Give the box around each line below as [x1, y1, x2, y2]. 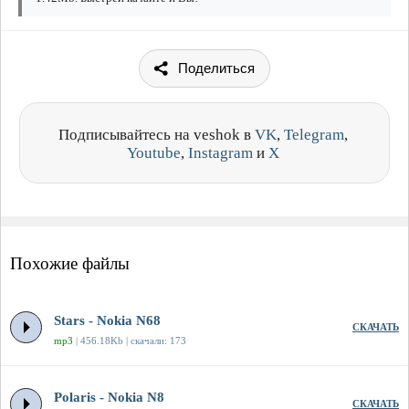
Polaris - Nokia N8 [54, 390, 164, 405]
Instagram [188, 144, 253, 163]
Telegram [284, 126, 344, 144]
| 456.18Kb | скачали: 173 [73, 335, 186, 347]
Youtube [127, 144, 181, 163]
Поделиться [178, 60, 255, 77]
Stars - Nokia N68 [54, 313, 161, 329]
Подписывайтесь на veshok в [58, 126, 255, 144]
